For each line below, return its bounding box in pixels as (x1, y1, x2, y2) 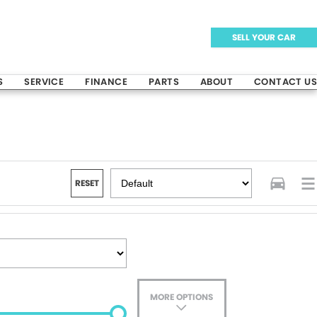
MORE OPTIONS (150, 291, 214, 303)
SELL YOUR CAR (232, 30, 296, 43)
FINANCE (85, 75, 127, 88)
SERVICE (24, 75, 64, 88)
